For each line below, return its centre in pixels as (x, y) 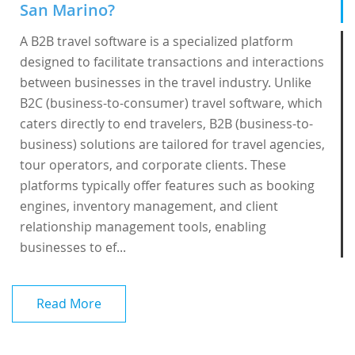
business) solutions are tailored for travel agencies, (172, 144)
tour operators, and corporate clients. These (153, 165)
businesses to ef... (73, 247)
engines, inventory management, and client (149, 206)
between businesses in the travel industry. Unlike (166, 82)
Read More (69, 303)
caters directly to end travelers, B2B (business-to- (166, 124)
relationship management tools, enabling (143, 227)
